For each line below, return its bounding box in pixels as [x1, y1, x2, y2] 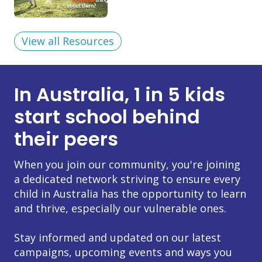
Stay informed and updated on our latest [14, 230, 221, 244]
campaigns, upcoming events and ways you [14, 244, 232, 259]
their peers [14, 125, 118, 152]
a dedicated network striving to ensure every [14, 171, 240, 186]
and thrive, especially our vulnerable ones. [14, 201, 226, 215]
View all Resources [22, 33, 114, 48]
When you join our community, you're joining [14, 157, 240, 171]
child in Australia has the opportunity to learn [14, 186, 246, 201]
